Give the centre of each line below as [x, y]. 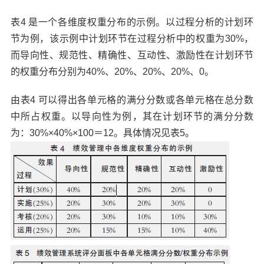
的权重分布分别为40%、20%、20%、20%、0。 [112, 71]
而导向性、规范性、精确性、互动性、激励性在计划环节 [132, 55]
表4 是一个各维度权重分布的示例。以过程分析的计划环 [132, 22]
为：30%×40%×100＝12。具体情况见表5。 [102, 133]
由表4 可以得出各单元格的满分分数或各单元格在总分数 [132, 100]
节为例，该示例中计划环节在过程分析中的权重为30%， [132, 38]
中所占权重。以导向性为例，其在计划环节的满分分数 [132, 116]
